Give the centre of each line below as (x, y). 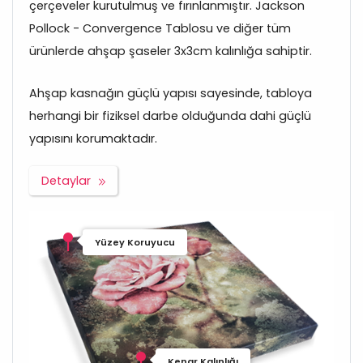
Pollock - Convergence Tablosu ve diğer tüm (160, 29)
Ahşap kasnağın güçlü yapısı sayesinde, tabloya (171, 94)
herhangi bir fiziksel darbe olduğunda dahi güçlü (170, 116)
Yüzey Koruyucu (135, 242)
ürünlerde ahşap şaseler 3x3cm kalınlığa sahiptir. (171, 51)
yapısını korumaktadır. (93, 139)
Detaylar (66, 181)
